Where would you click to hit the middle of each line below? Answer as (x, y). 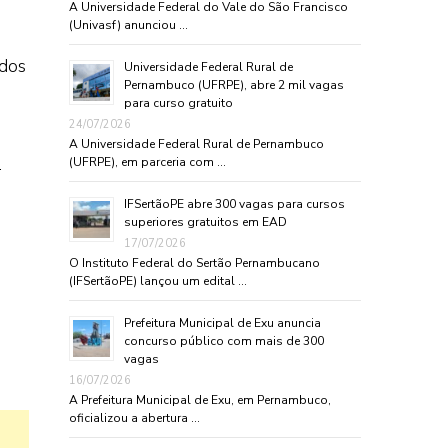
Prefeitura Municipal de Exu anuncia (222, 322)
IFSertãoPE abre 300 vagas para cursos (234, 203)
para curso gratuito (178, 102)
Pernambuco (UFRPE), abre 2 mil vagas (233, 84)
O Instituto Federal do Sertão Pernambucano (194, 262)
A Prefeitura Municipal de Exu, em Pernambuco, (199, 399)
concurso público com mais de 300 (223, 340)
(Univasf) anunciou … (128, 24)
